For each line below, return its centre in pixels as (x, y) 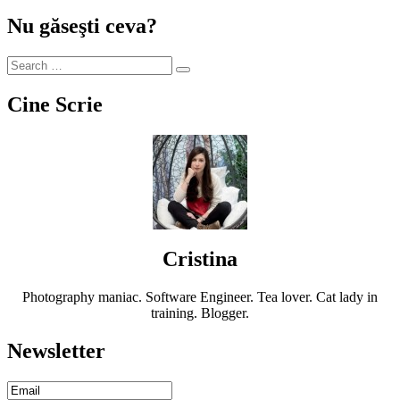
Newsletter (56, 350)
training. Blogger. (200, 313)
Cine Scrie (55, 105)
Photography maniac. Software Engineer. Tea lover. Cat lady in (200, 297)
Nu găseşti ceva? (82, 26)
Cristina (200, 259)
